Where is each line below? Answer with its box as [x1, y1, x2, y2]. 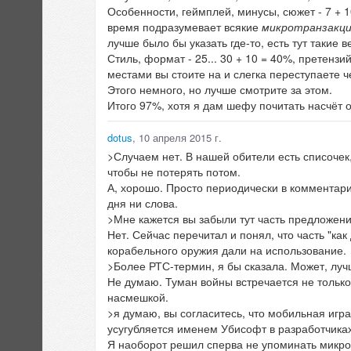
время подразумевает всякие [107, 19, 262, 35]
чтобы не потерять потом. [107, 164, 241, 180]
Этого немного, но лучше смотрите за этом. [107, 81, 332, 98]
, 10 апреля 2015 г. [132, 130, 222, 146]
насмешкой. [107, 289, 168, 306]
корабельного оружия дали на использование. [107, 242, 346, 259]
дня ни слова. [107, 195, 178, 212]
